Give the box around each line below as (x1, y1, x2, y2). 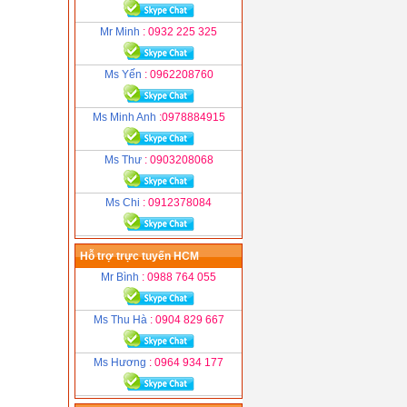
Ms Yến (104, 68, 144, 81)
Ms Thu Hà (93, 313, 150, 326)
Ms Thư (104, 154, 144, 166)
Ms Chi (105, 196, 143, 209)
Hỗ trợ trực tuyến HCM (80, 250, 199, 263)
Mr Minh (100, 25, 143, 38)
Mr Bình (101, 271, 142, 283)
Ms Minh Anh (92, 111, 159, 124)
